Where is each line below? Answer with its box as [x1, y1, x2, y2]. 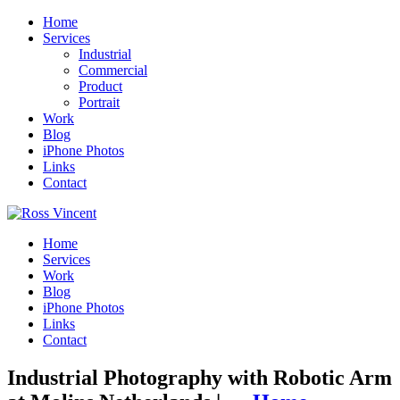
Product [79, 79, 122, 94]
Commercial [79, 62, 147, 78]
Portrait [79, 95, 120, 110]
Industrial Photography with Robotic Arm [7, 365, 392, 389]
